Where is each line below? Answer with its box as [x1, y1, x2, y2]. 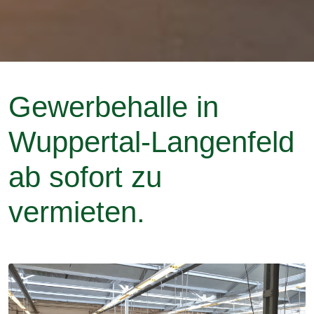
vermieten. [8, 196, 145, 228]
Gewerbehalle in [8, 90, 219, 123]
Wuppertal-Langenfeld [8, 125, 294, 158]
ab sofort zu [8, 161, 162, 193]
